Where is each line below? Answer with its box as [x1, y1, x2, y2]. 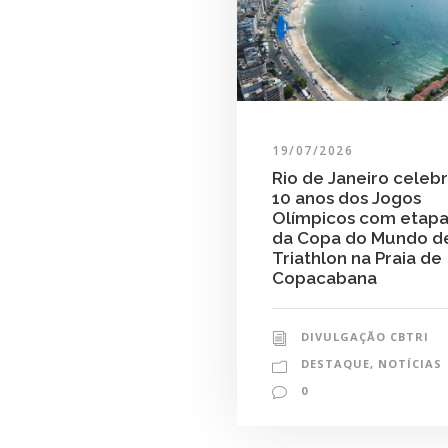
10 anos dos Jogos [272, 187, 421, 208]
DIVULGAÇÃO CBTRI [301, 328, 429, 344]
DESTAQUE [301, 355, 370, 371]
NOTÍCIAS [378, 355, 442, 371]
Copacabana [272, 267, 377, 288]
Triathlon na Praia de [272, 247, 442, 268]
